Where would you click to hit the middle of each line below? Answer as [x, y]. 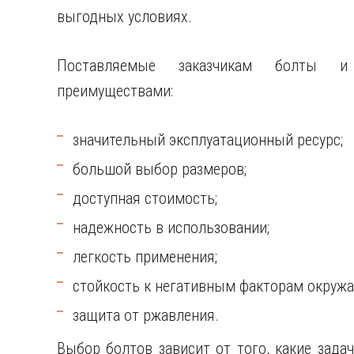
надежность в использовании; [171, 228]
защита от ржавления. [146, 315]
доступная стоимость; [145, 198]
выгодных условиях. [124, 17]
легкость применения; [145, 257]
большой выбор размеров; [160, 169]
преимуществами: [115, 91]
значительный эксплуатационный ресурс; [208, 140]
